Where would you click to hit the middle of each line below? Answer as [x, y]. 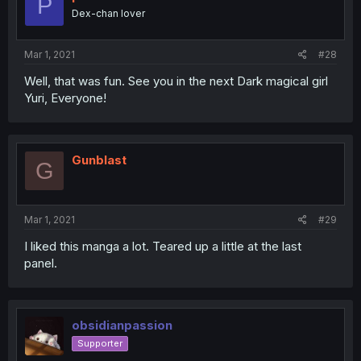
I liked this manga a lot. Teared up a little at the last [163, 246]
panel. [41, 263]
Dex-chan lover [108, 13]
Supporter [100, 343]
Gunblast [99, 160]
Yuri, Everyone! [65, 98]
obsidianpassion [122, 325]
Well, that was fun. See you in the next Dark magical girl [176, 81]
